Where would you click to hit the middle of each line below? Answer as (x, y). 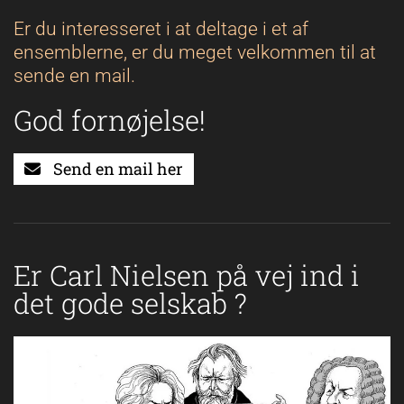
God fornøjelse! (110, 120)
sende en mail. (74, 76)
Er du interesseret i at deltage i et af (161, 29)
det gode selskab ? (130, 303)
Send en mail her (116, 169)
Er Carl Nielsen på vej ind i (187, 275)
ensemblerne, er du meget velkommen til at (195, 53)
